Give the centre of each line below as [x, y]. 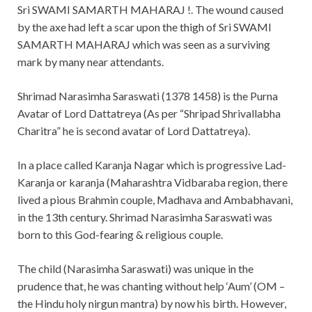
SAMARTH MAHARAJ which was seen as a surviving [144, 45]
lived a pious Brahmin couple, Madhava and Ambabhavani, [155, 200]
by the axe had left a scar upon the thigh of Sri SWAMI [145, 27]
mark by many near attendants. [91, 62]
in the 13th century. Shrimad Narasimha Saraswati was [145, 217]
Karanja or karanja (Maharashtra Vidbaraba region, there [153, 182]
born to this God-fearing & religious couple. [120, 235]
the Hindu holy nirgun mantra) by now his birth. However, [152, 304]
